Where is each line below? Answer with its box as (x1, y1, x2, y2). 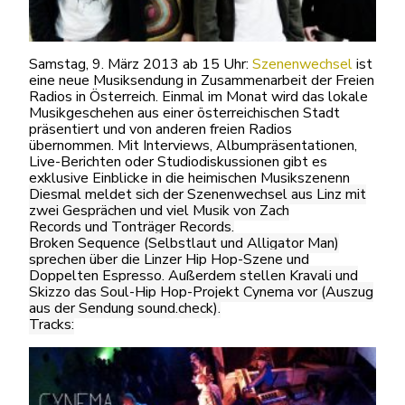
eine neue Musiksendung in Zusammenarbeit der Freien (29, 71, 374, 90)
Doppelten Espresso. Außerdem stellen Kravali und (29, 266, 358, 286)
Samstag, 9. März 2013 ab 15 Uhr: (29, 54, 252, 74)
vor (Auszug (297, 282, 373, 302)
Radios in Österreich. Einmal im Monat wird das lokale (29, 87, 368, 107)
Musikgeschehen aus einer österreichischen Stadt (29, 103, 340, 123)
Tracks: (29, 315, 74, 334)
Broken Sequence (29, 233, 140, 253)
